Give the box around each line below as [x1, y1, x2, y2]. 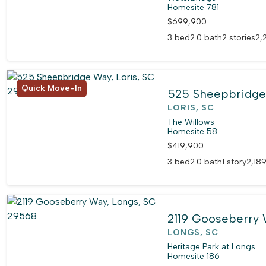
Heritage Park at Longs [167, 241, 256, 252]
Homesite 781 [167, 2, 220, 12]
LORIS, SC [167, 103, 215, 113]
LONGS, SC [167, 227, 219, 237]
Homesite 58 [167, 126, 218, 137]
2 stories [222, 32, 256, 43]
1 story [222, 157, 247, 167]
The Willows [167, 117, 215, 128]
